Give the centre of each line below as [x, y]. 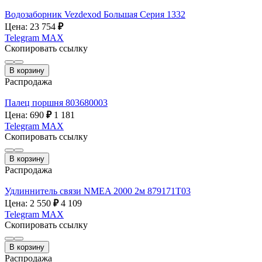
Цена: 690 [25, 115]
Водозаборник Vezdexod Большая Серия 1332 [95, 14]
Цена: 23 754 [31, 26]
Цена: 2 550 [29, 203]
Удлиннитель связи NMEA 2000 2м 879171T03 [98, 191]
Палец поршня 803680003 [56, 102]
